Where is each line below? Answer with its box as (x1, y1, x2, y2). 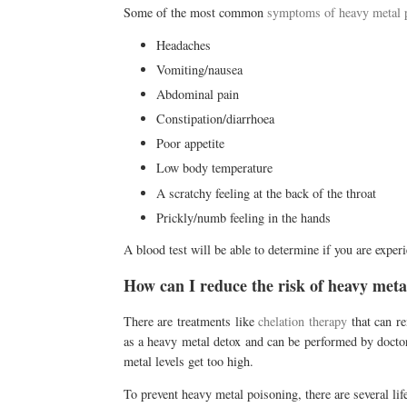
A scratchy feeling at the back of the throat (155, 184, 376, 202)
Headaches (155, 35, 211, 54)
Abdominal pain (155, 85, 239, 103)
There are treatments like (123, 312, 259, 330)
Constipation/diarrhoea (155, 110, 274, 128)
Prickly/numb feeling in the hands (155, 208, 331, 226)
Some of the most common (123, 4, 267, 22)
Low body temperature (155, 159, 273, 177)
